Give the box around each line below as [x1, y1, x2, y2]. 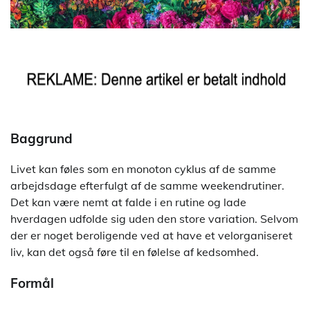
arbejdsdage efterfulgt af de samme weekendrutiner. [10, 179, 284, 193]
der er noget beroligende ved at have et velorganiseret [10, 228, 293, 243]
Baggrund [10, 129, 73, 147]
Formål [10, 275, 54, 292]
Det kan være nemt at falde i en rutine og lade [10, 195, 246, 210]
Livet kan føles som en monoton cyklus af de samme [10, 162, 276, 176]
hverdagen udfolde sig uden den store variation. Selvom [10, 212, 298, 226]
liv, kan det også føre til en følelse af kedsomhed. [10, 245, 259, 259]
